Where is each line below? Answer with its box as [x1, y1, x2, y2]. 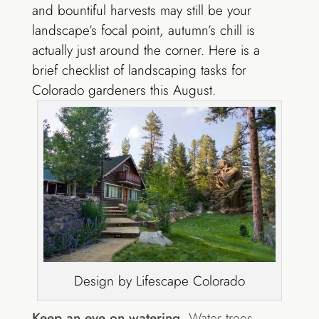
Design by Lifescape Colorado [73, 271, 245, 291]
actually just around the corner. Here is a [31, 40, 260, 60]
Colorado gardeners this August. [31, 80, 216, 100]
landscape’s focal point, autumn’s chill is [31, 20, 255, 40]
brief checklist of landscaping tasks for [31, 60, 246, 80]
